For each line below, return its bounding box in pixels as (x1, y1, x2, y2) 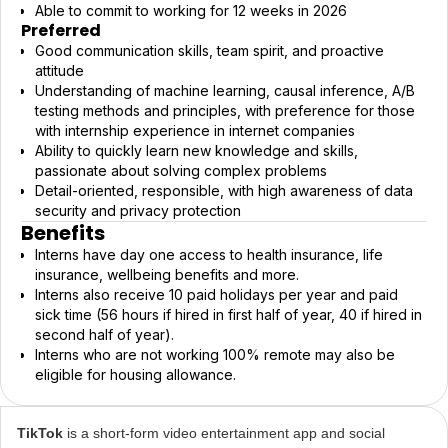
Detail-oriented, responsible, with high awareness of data (35, 181, 413, 199)
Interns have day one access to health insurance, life (35, 246, 383, 263)
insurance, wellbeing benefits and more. (35, 266, 299, 283)
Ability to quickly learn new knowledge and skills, (35, 141, 358, 159)
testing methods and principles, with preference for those (35, 101, 415, 119)
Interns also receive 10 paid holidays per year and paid (35, 286, 398, 303)
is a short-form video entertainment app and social (63, 425, 385, 441)
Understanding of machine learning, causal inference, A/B (35, 81, 415, 99)
